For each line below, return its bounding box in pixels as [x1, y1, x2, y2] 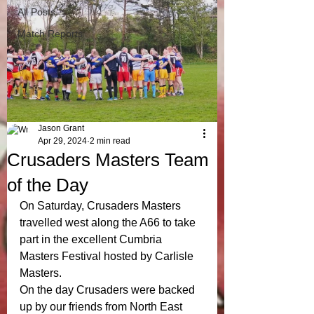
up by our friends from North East [20, 301, 185, 313]
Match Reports [18, 28, 83, 39]
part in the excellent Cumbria [20, 233, 165, 245]
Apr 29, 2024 [38, 136, 87, 146]
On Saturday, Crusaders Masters [20, 200, 184, 212]
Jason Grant [38, 123, 84, 133]
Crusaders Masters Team [7, 149, 209, 170]
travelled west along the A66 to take [20, 217, 198, 228]
